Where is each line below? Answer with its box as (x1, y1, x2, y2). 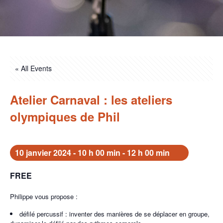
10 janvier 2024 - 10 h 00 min (15, 147, 120, 158)
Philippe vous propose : (10, 192, 78, 201)
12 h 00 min (127, 147, 170, 158)
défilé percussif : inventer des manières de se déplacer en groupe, (19, 209, 210, 219)
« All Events (15, 63, 52, 73)
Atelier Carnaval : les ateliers (10, 91, 172, 108)
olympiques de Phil (10, 108, 120, 125)
